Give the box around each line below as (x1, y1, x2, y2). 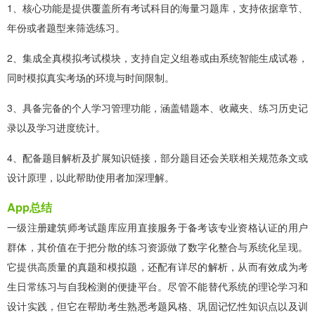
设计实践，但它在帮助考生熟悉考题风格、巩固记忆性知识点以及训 (7, 298, 308, 313)
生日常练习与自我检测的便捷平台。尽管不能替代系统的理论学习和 (7, 278, 308, 293)
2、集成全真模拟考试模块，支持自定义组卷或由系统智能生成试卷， (7, 50, 308, 65)
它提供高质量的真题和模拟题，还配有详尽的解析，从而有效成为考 (7, 259, 308, 274)
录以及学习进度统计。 (7, 120, 105, 134)
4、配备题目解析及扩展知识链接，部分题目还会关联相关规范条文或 (7, 150, 308, 165)
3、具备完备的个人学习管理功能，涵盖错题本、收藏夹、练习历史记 (7, 100, 308, 115)
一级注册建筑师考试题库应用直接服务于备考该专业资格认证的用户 (7, 219, 308, 234)
